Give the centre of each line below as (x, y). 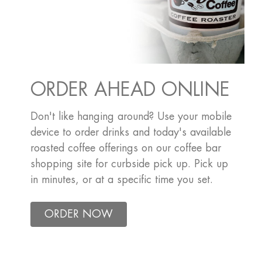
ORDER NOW (78, 214)
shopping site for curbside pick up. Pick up (129, 163)
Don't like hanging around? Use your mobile (131, 116)
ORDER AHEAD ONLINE (130, 90)
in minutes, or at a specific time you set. (121, 179)
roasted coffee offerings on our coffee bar (125, 148)
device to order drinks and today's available (130, 132)
